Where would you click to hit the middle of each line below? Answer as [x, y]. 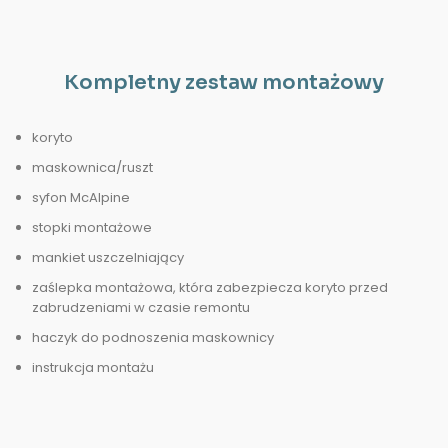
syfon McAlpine [81, 197]
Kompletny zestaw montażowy [224, 82]
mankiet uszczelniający [108, 257]
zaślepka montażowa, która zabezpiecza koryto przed [210, 287]
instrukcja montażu [93, 367]
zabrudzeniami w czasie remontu [141, 307]
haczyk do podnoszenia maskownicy [153, 337]
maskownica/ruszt [92, 167]
